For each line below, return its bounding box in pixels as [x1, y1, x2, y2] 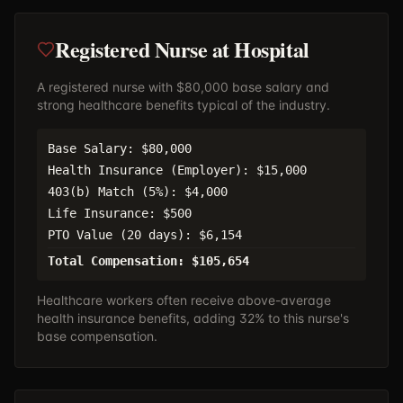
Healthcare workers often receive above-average [37, 292, 331, 308]
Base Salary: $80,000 [48, 141, 192, 156]
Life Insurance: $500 [48, 206, 192, 220]
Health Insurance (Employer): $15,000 [48, 163, 307, 177]
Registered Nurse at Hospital [55, 33, 309, 65]
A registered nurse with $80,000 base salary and [37, 79, 329, 94]
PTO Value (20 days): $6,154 [48, 228, 242, 242]
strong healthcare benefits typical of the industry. [37, 97, 330, 112]
